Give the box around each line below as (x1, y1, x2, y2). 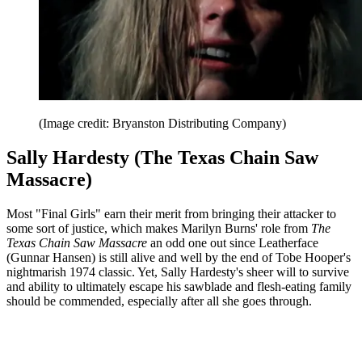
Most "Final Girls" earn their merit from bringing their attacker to (6, 207, 336, 221)
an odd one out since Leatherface (147, 236, 318, 250)
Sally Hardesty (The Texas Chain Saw (6, 147, 318, 169)
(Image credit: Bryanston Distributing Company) (39, 116, 286, 131)
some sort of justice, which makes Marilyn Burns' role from (6, 221, 311, 236)
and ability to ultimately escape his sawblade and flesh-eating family (6, 280, 351, 294)
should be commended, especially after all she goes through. (6, 294, 312, 309)
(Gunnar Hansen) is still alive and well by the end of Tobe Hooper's (6, 250, 351, 265)
